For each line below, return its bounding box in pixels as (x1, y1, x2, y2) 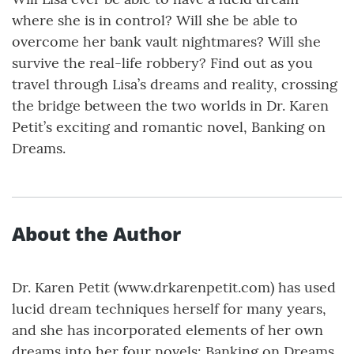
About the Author (12, 220, 181, 247)
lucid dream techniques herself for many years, (12, 299, 326, 318)
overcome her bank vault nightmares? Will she (12, 32, 321, 51)
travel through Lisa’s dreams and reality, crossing (12, 74, 337, 93)
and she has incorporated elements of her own (12, 320, 323, 339)
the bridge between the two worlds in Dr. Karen (12, 96, 329, 115)
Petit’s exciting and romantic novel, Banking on (12, 117, 326, 136)
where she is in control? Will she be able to (12, 10, 298, 29)
